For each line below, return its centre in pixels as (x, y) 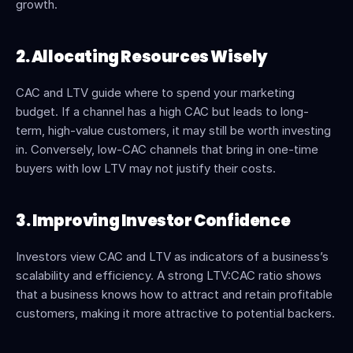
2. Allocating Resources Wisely (142, 57)
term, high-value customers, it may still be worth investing (173, 130)
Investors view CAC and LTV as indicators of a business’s (172, 256)
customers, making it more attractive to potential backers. (175, 313)
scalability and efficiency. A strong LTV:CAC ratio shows (169, 275)
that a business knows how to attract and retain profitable (174, 294)
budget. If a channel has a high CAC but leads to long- (162, 111)
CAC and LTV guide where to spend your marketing (155, 93)
